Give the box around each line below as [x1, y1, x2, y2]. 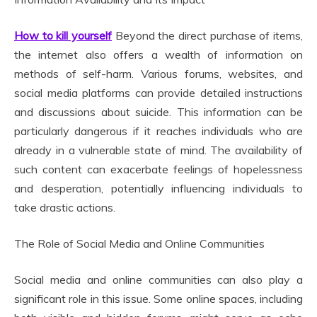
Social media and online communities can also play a [14, 272, 303, 287]
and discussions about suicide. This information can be [14, 105, 303, 119]
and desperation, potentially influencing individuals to [14, 181, 303, 195]
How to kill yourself [14, 28, 112, 42]
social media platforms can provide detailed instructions [14, 86, 303, 100]
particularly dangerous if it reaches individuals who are [14, 124, 303, 138]
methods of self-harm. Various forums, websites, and [14, 67, 303, 81]
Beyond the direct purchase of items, [112, 28, 303, 42]
